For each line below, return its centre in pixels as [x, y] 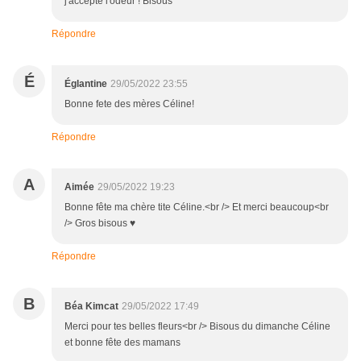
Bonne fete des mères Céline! [129, 104]
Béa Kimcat [91, 307]
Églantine [86, 84]
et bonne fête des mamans [122, 343]
